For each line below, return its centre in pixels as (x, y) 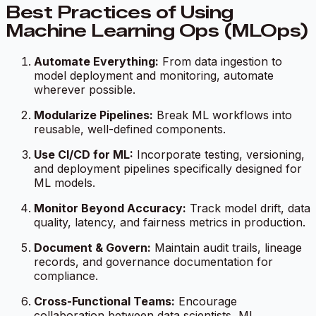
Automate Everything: (96, 61)
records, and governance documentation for (153, 261)
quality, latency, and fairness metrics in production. (170, 222)
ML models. (65, 182)
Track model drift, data (248, 208)
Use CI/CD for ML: (84, 154)
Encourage (206, 301)
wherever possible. (85, 89)
